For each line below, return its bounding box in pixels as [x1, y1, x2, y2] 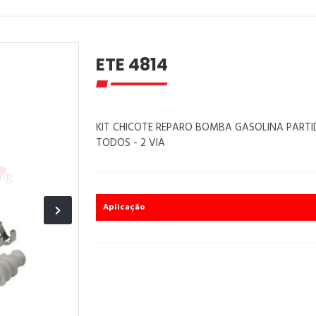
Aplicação [103, 200, 145, 214]
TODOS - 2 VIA [96, 135, 165, 152]
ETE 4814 [96, 53, 168, 76]
